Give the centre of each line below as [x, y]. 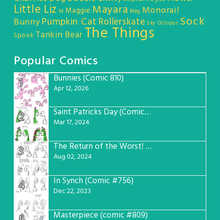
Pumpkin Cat [69, 23]
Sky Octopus [163, 24]
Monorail [161, 11]
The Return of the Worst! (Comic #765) [149, 147]
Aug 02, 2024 [73, 157]
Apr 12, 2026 [71, 89]
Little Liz [35, 10]
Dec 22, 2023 [72, 192]
